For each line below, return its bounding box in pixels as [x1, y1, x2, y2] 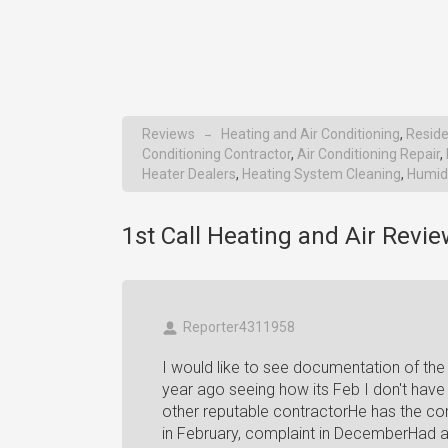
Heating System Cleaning [242, 166, 401, 182]
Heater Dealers [142, 166, 236, 182]
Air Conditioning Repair [297, 146, 440, 162]
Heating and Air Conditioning [221, 126, 400, 142]
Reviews [142, 126, 195, 142]
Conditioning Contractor [142, 146, 291, 162]
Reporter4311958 [183, 319, 295, 335]
